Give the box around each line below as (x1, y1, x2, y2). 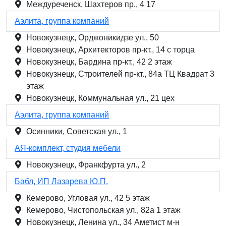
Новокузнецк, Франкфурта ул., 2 (26, 160, 146, 169)
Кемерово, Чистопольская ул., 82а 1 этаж (26, 206, 181, 214)
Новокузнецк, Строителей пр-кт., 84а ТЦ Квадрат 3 (26, 70, 214, 78)
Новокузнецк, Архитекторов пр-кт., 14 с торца (26, 45, 195, 54)
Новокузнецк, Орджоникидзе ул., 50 (26, 33, 159, 42)
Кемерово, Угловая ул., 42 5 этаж (26, 194, 150, 202)
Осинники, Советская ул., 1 (26, 127, 127, 136)
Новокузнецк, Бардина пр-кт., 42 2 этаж (26, 58, 172, 66)
